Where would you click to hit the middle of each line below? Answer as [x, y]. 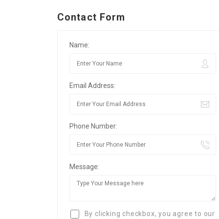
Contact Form [91, 17]
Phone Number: [93, 126]
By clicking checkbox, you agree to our [149, 214]
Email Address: [92, 86]
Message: [84, 167]
